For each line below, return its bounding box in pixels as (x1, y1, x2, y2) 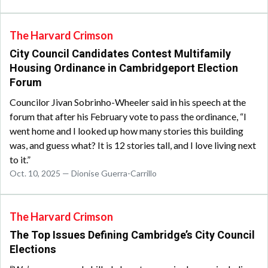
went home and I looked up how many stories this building (10, 125, 243, 137)
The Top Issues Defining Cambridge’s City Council (10, 227, 255, 244)
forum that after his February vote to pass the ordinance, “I (10, 111, 246, 123)
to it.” (10, 154, 31, 166)
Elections (10, 242, 59, 258)
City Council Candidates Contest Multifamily (10, 46, 231, 63)
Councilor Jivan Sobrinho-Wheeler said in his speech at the (10, 96, 246, 108)
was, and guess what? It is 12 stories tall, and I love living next (10, 139, 256, 151)
